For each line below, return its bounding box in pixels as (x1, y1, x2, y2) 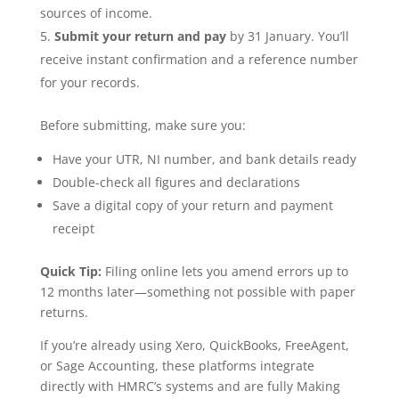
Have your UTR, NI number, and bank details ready (52, 151, 356, 168)
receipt (52, 220, 94, 238)
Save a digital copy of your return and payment (52, 197, 333, 215)
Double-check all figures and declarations (52, 174, 300, 191)
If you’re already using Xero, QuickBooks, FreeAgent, (39, 337, 349, 354)
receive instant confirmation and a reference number (39, 51, 358, 69)
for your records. (39, 74, 140, 92)
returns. (39, 304, 88, 322)
